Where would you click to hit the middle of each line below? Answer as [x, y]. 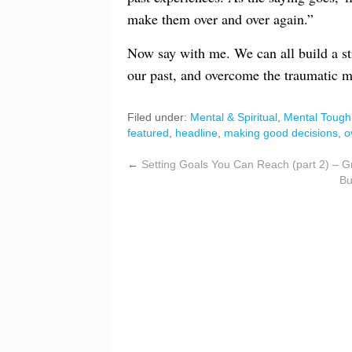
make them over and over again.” [220, 18]
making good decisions [281, 132]
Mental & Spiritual [234, 117]
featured [148, 132]
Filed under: [159, 117]
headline [196, 132]
